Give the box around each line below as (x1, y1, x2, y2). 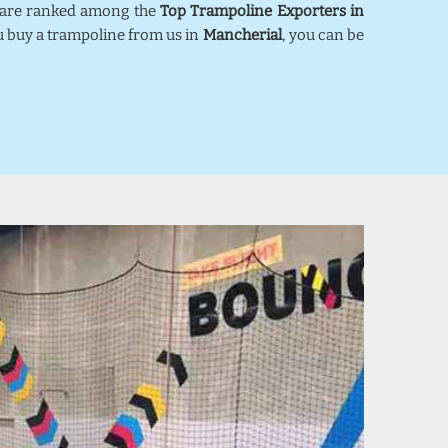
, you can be (281, 26, 365, 44)
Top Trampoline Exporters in (160, 2, 365, 20)
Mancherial (202, 26, 282, 44)
